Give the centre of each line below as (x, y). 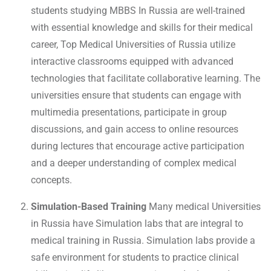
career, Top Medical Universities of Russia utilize (133, 45)
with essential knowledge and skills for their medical (142, 28)
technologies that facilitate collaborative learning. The (145, 79)
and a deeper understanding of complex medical (134, 163)
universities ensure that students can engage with (136, 96)
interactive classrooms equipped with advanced (132, 62)
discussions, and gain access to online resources (135, 129)
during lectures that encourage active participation (138, 146)
